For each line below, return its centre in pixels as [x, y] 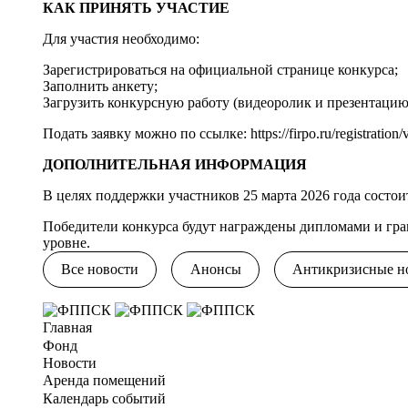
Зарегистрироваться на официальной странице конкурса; [221, 69]
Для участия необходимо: [122, 38]
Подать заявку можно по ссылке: [147, 133]
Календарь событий [105, 398]
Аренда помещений [105, 381]
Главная [68, 328]
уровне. [67, 242]
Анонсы [215, 270]
